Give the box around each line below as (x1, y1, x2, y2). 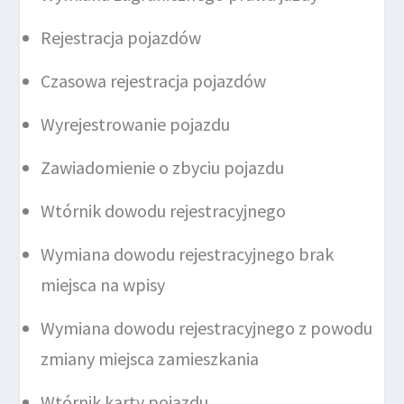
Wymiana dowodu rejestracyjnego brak (41, 243, 335, 266)
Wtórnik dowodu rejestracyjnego (41, 199, 287, 223)
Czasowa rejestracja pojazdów (41, 69, 267, 93)
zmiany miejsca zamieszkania (41, 347, 260, 371)
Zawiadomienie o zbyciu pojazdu (41, 156, 285, 179)
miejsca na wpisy (41, 273, 166, 297)
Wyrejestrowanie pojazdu (41, 113, 231, 136)
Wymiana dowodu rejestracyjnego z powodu (41, 317, 373, 340)
